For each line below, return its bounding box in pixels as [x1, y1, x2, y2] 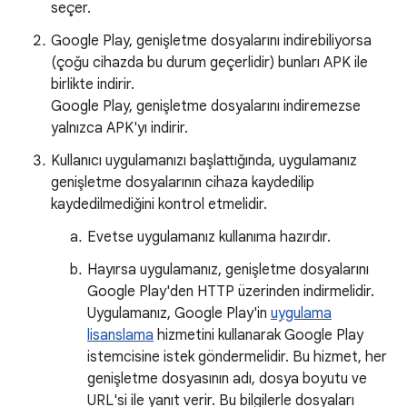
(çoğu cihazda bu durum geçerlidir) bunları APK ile [51, 54, 368, 72]
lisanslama [87, 326, 154, 344]
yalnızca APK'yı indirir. [51, 119, 188, 137]
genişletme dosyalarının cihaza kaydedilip [51, 174, 314, 192]
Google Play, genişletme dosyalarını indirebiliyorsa [51, 32, 372, 50]
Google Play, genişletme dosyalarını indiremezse [51, 97, 361, 115]
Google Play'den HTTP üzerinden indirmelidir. [87, 283, 374, 301]
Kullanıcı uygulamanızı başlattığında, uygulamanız [51, 152, 357, 170]
